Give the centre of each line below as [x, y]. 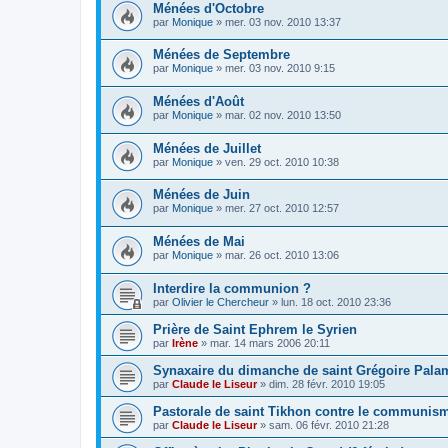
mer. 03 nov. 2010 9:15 [280, 68]
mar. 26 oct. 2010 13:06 [282, 254]
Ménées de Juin [201, 195]
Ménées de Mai [199, 241]
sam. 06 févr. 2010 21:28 [329, 424]
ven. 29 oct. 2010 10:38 [282, 161]
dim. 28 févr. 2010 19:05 [327, 383]
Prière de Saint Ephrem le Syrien [255, 329]
